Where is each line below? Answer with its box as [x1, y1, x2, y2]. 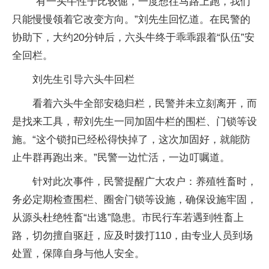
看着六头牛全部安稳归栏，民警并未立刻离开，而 [32, 97, 257, 109]
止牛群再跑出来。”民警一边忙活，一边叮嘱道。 [12, 151, 230, 163]
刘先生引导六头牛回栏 [32, 73, 134, 85]
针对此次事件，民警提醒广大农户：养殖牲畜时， [32, 175, 257, 187]
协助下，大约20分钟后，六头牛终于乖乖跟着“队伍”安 [12, 31, 255, 43]
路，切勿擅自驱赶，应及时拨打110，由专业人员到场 [12, 229, 253, 241]
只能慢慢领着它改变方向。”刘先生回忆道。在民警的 [12, 13, 250, 25]
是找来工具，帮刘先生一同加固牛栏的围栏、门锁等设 [12, 115, 257, 127]
